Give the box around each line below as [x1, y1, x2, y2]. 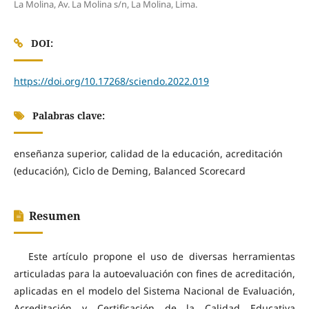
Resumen [28, 208, 81, 223]
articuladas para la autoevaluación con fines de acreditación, [13, 267, 296, 280]
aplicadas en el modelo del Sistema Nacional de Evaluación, [13, 284, 296, 297]
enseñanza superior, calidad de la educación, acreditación [13, 146, 283, 160]
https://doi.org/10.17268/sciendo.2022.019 [13, 74, 209, 88]
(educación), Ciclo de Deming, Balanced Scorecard [13, 163, 246, 177]
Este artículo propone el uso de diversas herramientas [28, 250, 296, 263]
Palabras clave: [29, 108, 105, 122]
